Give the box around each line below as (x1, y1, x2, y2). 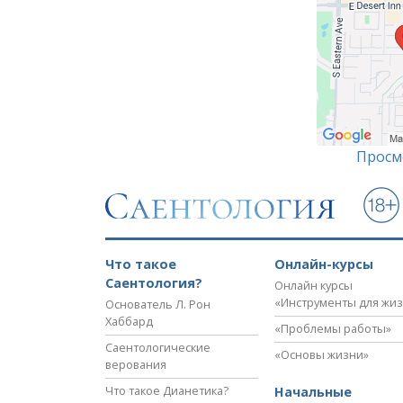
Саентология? (105, 274, 202, 292)
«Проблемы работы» (274, 320, 391, 337)
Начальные (274, 383, 352, 401)
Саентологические (105, 339, 210, 356)
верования (105, 356, 166, 373)
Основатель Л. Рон (105, 296, 210, 313)
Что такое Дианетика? (105, 382, 228, 399)
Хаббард (105, 313, 153, 330)
